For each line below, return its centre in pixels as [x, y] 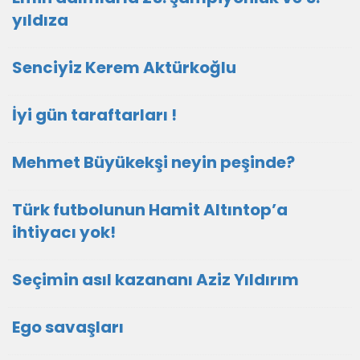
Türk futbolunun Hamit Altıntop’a [150, 210]
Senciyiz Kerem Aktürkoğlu [124, 67]
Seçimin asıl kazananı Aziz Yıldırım [155, 280]
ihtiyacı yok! [64, 232]
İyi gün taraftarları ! [94, 115]
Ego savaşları [68, 327]
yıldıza [40, 20]
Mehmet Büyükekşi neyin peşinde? [153, 162]
